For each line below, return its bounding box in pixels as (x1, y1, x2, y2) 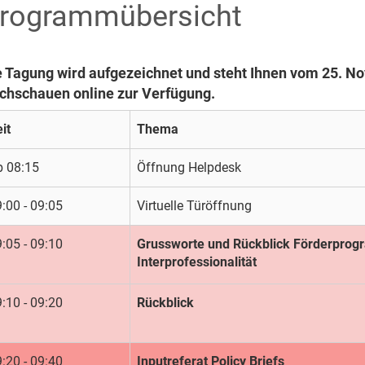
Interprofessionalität (137, 254, 257, 270)
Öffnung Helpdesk (137, 160, 241, 176)
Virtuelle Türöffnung (137, 198, 252, 214)
